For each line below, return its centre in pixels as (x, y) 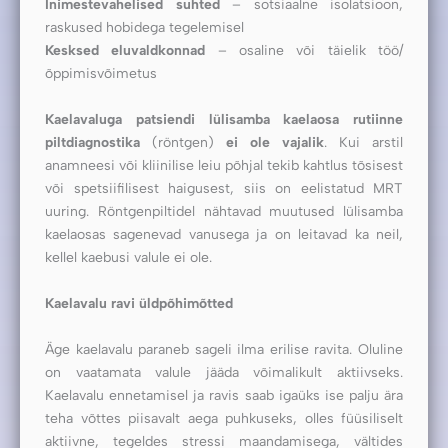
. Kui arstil (363, 142)
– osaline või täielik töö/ (304, 50)
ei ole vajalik (275, 142)
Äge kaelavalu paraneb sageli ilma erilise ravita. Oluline (224, 349)
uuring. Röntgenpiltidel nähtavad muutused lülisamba (224, 211)
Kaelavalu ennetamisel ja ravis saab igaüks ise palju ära (224, 395)
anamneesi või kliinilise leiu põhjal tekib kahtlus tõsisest (224, 165)
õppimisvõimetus (101, 73)
